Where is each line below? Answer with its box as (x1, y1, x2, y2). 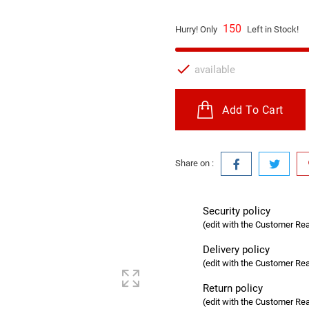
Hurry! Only (175, 24, 219, 35)
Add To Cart (222, 103, 283, 117)
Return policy (203, 282, 263, 295)
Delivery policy (203, 243, 270, 257)
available (192, 63, 235, 76)
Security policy (203, 205, 270, 218)
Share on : (175, 158, 214, 169)
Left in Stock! (245, 24, 299, 35)
